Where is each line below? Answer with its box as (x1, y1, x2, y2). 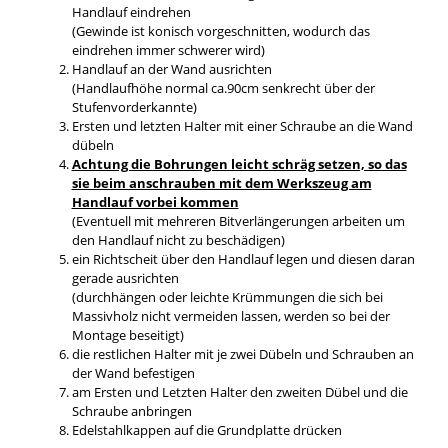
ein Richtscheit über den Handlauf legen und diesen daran (71, 249, 415, 268)
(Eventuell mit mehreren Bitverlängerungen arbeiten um (71, 211, 405, 230)
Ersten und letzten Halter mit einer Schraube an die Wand (71, 116, 413, 135)
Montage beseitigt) (71, 325, 184, 344)
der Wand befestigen (71, 363, 195, 382)
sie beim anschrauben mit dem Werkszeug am (71, 173, 372, 192)
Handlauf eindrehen (71, 2, 191, 21)
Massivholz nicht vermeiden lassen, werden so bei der (71, 306, 390, 325)
